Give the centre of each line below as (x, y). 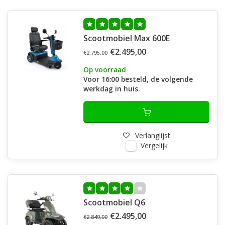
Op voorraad (105, 70)
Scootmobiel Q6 (114, 202)
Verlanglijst (152, 135)
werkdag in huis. (111, 89)
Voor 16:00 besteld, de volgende (138, 79)
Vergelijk (154, 145)
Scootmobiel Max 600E (127, 38)
